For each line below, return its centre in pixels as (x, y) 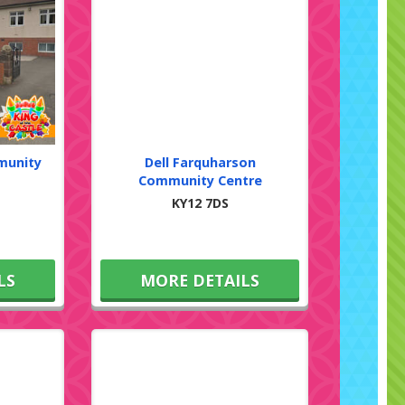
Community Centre (200, 181)
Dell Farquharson (200, 163)
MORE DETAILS (200, 281)
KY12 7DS (200, 203)
